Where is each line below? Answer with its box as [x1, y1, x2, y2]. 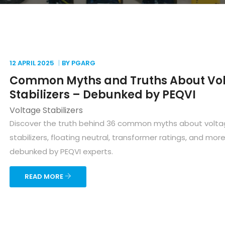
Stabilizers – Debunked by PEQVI [10, 87, 196, 102]
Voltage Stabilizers [10, 104, 83, 116]
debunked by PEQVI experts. [10, 146, 113, 157]
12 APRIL [10, 58, 36, 68]
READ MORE [25, 172, 65, 181]
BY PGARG [62, 58, 95, 68]
